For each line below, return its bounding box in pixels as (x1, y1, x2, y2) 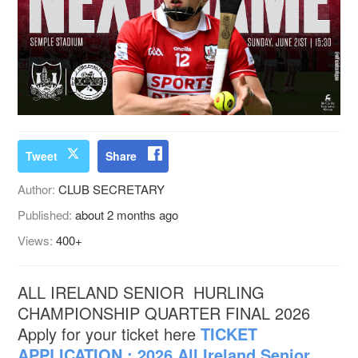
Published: (18, 205, 76, 223)
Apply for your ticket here (18, 321, 201, 345)
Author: (18, 180, 59, 197)
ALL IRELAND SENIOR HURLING (18, 280, 265, 304)
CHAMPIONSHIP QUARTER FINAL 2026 (18, 300, 311, 324)
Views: (18, 231, 57, 249)
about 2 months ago (75, 205, 179, 223)
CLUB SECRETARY (58, 180, 165, 197)
